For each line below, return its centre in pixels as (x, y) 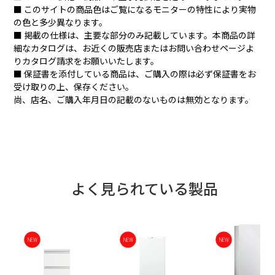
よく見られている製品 (144, 188)
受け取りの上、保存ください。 (74, 87)
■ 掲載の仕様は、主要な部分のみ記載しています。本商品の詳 (135, 35)
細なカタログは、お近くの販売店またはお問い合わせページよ (134, 48)
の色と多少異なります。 (61, 22)
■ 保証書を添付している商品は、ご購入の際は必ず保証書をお (135, 74)
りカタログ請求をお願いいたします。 (87, 61)
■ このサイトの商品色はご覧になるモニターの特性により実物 (135, 10)
